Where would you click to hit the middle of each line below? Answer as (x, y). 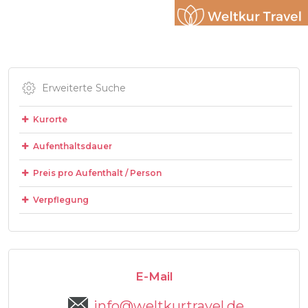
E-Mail (154, 276)
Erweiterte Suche (84, 88)
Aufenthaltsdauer (71, 146)
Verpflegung (59, 200)
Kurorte (49, 119)
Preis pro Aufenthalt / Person (96, 173)
